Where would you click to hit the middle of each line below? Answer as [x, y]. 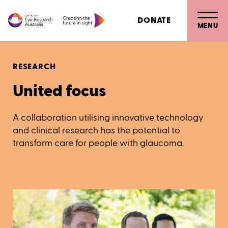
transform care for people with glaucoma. [98, 143]
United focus [59, 91]
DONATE [154, 20]
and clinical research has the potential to [96, 130]
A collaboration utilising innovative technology [108, 118]
